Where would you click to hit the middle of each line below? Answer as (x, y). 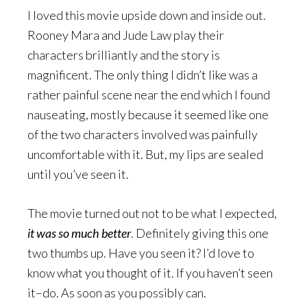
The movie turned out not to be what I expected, (152, 213)
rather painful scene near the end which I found (149, 95)
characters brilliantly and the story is (124, 55)
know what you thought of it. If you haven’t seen (150, 273)
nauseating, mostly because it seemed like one (148, 114)
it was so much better (79, 233)
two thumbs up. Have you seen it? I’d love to (141, 253)
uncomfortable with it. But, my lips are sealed (145, 154)
